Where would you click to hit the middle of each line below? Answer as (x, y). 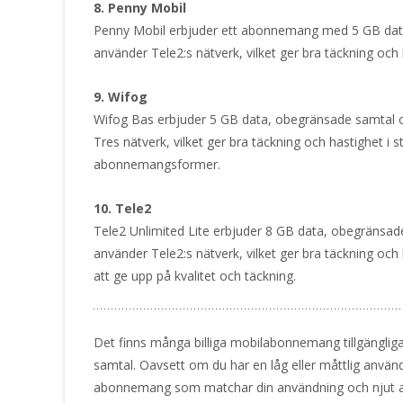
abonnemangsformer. (157, 165)
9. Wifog (121, 97)
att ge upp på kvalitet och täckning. (195, 276)
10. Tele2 (122, 209)
